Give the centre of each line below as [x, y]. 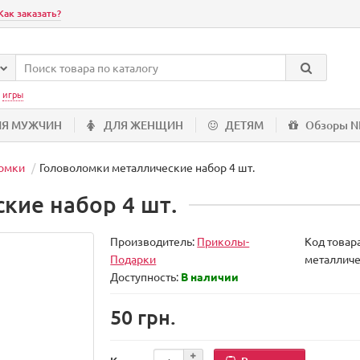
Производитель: [154, 241]
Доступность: [146, 276]
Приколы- [223, 241]
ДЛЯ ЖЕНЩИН [143, 125]
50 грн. [143, 317]
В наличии [210, 276]
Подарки [133, 259]
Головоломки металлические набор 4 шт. [147, 167]
